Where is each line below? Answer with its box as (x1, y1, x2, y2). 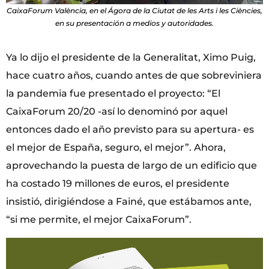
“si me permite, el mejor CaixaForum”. (6, 214, 192, 226)
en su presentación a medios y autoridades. (55, 19, 214, 28)
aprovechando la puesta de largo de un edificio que (6, 160, 257, 172)
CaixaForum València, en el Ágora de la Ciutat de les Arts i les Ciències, (7, 6, 262, 16)
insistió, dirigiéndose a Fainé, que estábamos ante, (6, 196, 252, 208)
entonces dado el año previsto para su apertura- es (6, 124, 254, 136)
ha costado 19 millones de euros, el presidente (6, 178, 229, 190)
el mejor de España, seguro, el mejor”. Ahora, (6, 142, 226, 154)
